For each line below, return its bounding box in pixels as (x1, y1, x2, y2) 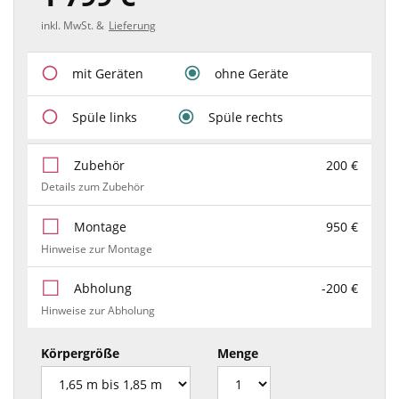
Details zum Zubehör (41, 179, 144, 194)
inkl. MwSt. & (41, 18, 104, 33)
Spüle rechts (208, 109, 283, 126)
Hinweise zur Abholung (41, 303, 155, 318)
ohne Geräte (215, 65, 289, 82)
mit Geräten (72, 65, 143, 82)
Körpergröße (41, 345, 119, 362)
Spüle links (72, 109, 137, 126)
